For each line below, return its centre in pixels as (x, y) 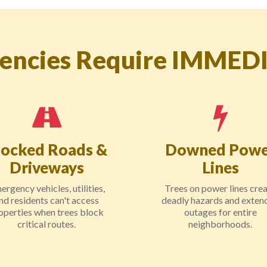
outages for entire (220, 212)
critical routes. (47, 224)
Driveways (46, 167)
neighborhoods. (221, 224)
